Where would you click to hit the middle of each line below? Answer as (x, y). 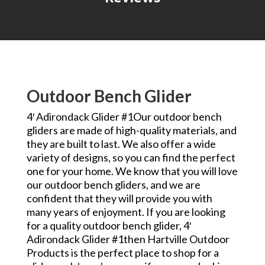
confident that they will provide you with (119, 198)
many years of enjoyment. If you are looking (126, 212)
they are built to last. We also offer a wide (121, 144)
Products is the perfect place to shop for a (122, 253)
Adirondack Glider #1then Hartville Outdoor (128, 239)
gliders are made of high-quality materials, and (131, 130)
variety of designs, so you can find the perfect (131, 158)
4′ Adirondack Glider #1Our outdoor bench (124, 117)
